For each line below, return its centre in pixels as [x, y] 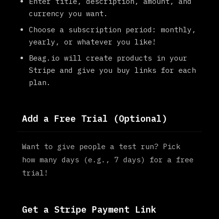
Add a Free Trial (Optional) [95, 119]
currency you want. [68, 13]
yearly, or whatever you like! [93, 42]
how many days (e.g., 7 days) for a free [108, 160]
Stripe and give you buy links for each [112, 70]
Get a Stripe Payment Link [89, 209]
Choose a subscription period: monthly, [112, 30]
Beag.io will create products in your [108, 58]
